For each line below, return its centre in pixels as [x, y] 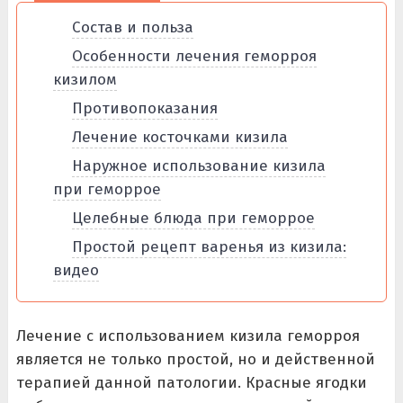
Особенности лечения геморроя [194, 56]
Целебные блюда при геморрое [193, 218]
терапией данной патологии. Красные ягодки [191, 383]
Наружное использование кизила [198, 166]
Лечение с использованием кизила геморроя [188, 336]
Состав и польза [132, 27]
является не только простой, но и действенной [195, 359]
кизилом [85, 80]
